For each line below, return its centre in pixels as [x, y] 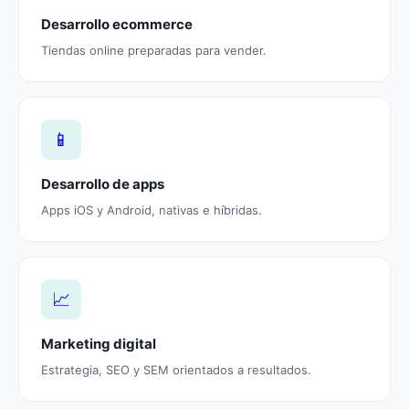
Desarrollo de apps [103, 184]
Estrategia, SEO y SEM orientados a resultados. [176, 370]
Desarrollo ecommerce [117, 25]
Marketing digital [99, 344]
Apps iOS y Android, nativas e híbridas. [152, 210]
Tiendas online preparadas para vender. [154, 51]
